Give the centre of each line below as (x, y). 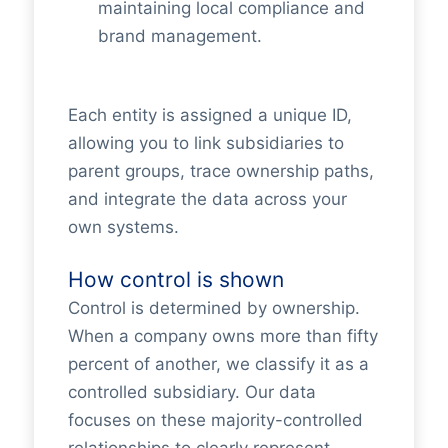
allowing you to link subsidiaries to (205, 142)
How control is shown (175, 279)
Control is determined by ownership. (213, 308)
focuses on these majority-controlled (215, 420)
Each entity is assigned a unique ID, (209, 114)
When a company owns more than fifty (222, 336)
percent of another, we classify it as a (218, 364)
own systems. (123, 226)
